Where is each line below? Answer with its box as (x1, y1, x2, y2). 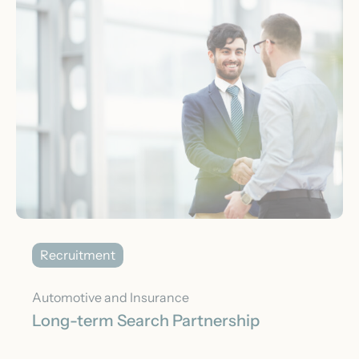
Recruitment (40, 247, 115, 264)
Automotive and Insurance (32, 289, 189, 306)
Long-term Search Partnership (32, 310, 260, 330)
